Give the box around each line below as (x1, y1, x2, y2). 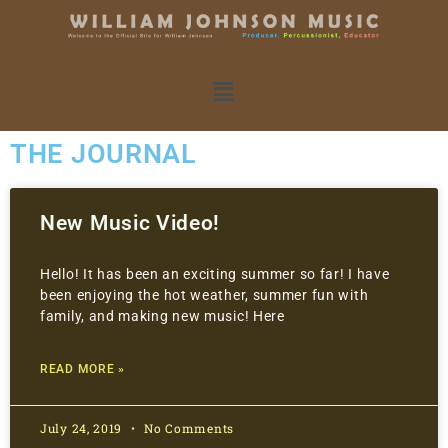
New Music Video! (40, 211, 221, 236)
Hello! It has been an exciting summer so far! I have (40, 266, 390, 283)
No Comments (140, 420, 234, 437)
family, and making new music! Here (40, 308, 285, 325)
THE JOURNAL (10, 138, 197, 171)
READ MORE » (40, 362, 125, 377)
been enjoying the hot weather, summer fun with (40, 287, 369, 304)
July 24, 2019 (40, 420, 126, 437)
